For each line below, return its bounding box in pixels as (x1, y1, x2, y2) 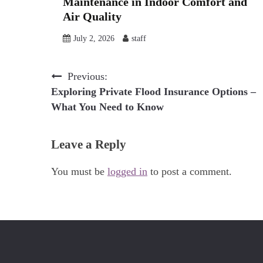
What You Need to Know (51, 100, 164, 113)
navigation (50, 93, 119, 111)
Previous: (68, 70, 107, 82)
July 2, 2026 (73, 33, 114, 43)
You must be (51, 165, 107, 177)
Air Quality (63, 9, 122, 23)
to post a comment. (147, 165, 232, 177)
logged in (107, 165, 147, 177)
